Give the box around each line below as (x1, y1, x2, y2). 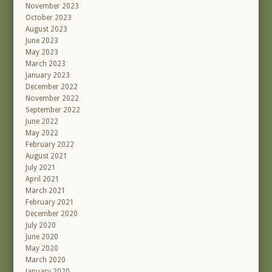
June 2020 (25, 233, 59, 242)
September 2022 (25, 106, 81, 115)
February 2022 (25, 140, 75, 149)
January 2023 (25, 71, 70, 80)
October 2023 (25, 13, 72, 22)
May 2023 (25, 48, 59, 57)
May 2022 (25, 129, 59, 138)
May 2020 (25, 244, 59, 253)
